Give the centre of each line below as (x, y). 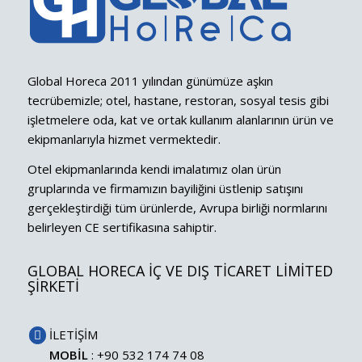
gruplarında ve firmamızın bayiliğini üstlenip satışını (165, 189)
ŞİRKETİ (53, 286)
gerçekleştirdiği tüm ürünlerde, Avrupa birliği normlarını (177, 208)
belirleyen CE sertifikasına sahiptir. (122, 227)
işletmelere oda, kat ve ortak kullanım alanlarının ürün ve (180, 120)
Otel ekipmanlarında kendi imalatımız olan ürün (154, 169)
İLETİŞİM (74, 334)
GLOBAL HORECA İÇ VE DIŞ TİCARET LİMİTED (180, 270)
